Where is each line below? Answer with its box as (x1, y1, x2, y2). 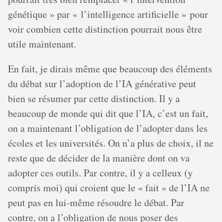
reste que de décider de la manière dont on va (8, 151, 190, 165)
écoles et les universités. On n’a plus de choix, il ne (8, 136, 214, 150)
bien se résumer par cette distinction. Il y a (8, 91, 180, 105)
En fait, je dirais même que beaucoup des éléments (8, 61, 212, 75)
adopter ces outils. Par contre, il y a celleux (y (8, 166, 193, 179)
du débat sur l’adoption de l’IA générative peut (8, 76, 196, 90)
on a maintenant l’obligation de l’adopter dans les (8, 121, 208, 135)
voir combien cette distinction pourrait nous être (8, 22, 202, 36)
